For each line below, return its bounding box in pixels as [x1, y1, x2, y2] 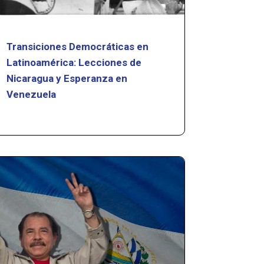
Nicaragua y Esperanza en [6, 72, 128, 84]
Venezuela [6, 88, 57, 100]
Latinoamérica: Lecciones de [6, 56, 142, 68]
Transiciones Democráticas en [6, 40, 149, 52]
